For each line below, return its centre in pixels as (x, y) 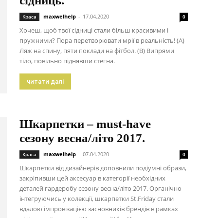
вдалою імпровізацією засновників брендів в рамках (99, 209)
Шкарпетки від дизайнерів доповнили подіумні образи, (103, 168)
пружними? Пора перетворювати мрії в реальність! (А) (102, 40)
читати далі (45, 82)
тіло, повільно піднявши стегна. (67, 61)
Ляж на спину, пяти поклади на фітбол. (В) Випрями (97, 51)
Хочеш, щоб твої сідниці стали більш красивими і (94, 30)
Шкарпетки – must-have (85, 124)
